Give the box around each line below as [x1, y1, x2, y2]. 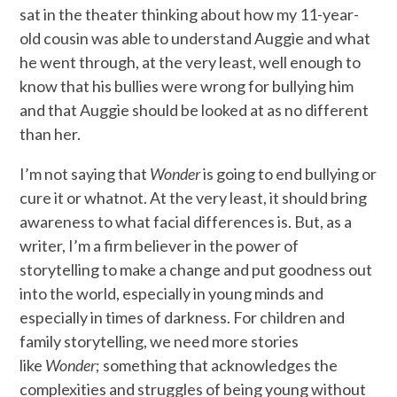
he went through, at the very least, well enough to [19, 52, 362, 73]
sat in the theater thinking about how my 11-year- [19, 4, 360, 25]
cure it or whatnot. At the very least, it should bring [19, 188, 368, 208]
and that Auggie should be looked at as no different [19, 100, 370, 121]
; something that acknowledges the [96, 355, 339, 376]
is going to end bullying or [200, 164, 378, 184]
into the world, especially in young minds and [19, 284, 324, 304]
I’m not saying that [19, 164, 151, 184]
